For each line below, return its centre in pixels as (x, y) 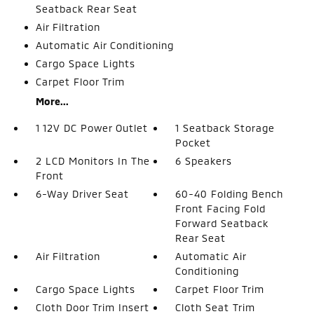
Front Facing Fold (221, 208)
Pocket (193, 142)
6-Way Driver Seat (82, 193)
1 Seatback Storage (225, 128)
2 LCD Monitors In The (93, 161)
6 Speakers (204, 161)
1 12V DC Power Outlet (91, 128)
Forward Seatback (222, 223)
